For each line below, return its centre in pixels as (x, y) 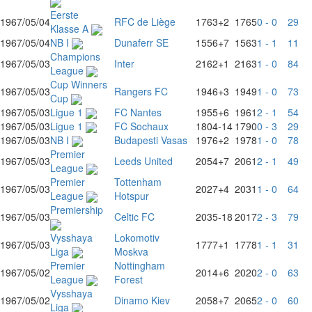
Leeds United (143, 161)
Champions (75, 56)
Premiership (77, 210)
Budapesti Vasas (151, 140)
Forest (128, 279)
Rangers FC (141, 91)
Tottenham (138, 182)
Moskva (131, 251)
